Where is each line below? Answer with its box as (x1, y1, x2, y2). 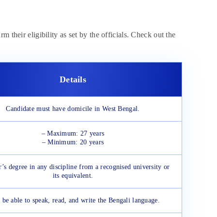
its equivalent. (52, 172, 93, 180)
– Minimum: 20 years (42, 139, 104, 146)
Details (59, 75, 87, 85)
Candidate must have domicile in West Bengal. (6, 105, 140, 113)
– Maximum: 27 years (41, 130, 105, 138)
